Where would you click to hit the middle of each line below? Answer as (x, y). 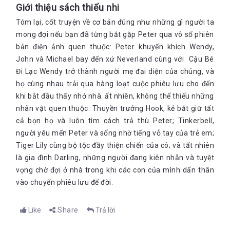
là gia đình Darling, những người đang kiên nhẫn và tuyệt (115, 158)
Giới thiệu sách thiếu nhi (68, 7)
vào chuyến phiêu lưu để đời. (64, 182)
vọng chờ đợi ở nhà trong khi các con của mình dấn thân (115, 170)
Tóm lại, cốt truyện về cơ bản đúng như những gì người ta (115, 22)
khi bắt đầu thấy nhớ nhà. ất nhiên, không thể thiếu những (115, 96)
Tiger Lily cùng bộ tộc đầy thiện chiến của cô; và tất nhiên (115, 145)
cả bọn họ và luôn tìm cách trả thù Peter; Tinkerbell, (115, 121)
